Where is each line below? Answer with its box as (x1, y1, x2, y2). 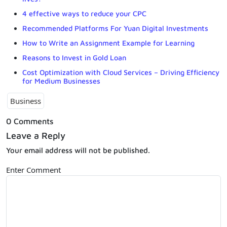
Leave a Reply (6, 130, 65, 141)
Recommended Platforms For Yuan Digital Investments (22, 24, 208, 33)
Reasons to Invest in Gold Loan (22, 53, 126, 62)
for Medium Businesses (22, 77, 100, 86)
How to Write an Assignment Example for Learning (22, 39, 195, 48)
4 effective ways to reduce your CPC (22, 9, 146, 18)
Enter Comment (6, 165, 61, 175)
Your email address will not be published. (6, 146, 150, 155)
